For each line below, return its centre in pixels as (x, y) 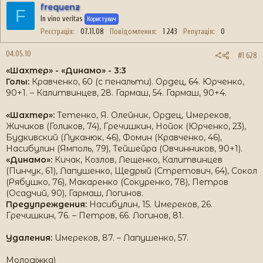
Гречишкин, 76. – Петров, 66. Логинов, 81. (95, 215)
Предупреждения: (48, 204)
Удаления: (29, 238)
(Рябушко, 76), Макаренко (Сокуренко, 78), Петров (117, 182)
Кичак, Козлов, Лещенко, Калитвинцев (137, 160)
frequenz (60, 7)
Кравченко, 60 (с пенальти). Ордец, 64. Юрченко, (137, 82)
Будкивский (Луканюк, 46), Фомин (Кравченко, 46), (114, 137)
